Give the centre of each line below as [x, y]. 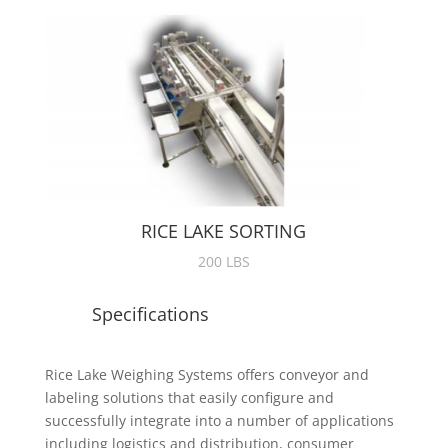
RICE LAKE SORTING [224, 231]
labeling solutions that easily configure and [189, 398]
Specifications [150, 314]
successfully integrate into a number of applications [219, 421]
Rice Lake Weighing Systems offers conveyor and [206, 375]
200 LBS [223, 262]
